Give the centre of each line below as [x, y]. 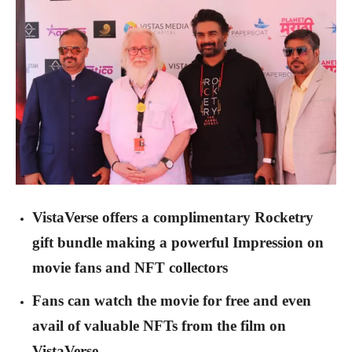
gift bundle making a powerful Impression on [178, 243]
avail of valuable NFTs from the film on [159, 326]
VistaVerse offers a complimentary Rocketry [173, 218]
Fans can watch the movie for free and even [172, 301]
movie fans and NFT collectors [130, 268]
